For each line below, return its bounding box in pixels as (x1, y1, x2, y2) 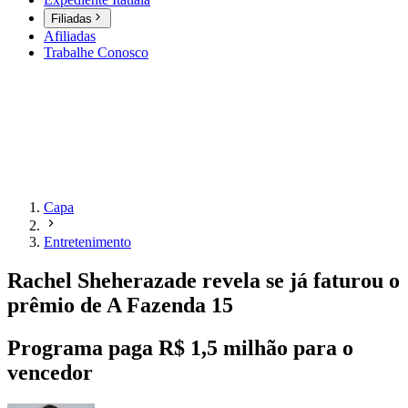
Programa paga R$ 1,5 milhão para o (7, 336, 353, 361)
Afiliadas (44, 28, 96, 45)
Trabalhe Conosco (44, 45, 148, 61)
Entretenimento (44, 234, 131, 250)
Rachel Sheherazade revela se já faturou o (7, 269, 400, 293)
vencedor (7, 361, 98, 385)
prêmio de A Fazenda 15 (7, 293, 233, 318)
